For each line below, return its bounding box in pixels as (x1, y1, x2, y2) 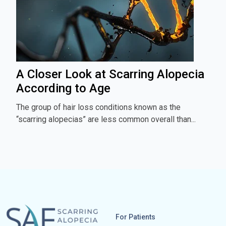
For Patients (115, 212, 155, 221)
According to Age (16, 81, 110, 95)
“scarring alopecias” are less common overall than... (16, 114, 196, 124)
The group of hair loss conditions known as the (16, 102, 181, 112)
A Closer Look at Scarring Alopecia (16, 67, 204, 81)
